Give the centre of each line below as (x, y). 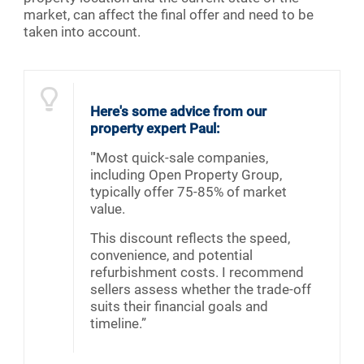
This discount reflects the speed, (190, 238)
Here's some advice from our (178, 112)
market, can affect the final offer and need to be (169, 15)
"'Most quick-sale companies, (179, 158)
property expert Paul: (155, 129)
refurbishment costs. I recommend (197, 273)
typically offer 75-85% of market (188, 192)
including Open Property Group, (186, 175)
